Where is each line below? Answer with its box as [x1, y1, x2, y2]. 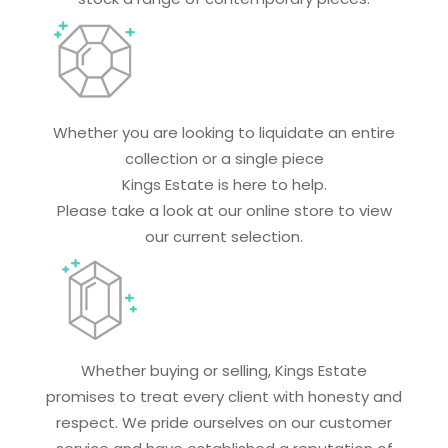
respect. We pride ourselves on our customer [56, 411, 392, 433]
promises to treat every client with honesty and [46, 385, 402, 407]
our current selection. [145, 225, 303, 247]
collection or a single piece [124, 147, 324, 169]
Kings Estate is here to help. [121, 173, 327, 195]
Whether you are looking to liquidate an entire [53, 121, 395, 143]
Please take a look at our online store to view [56, 199, 392, 221]
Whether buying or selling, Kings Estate [81, 359, 367, 381]
